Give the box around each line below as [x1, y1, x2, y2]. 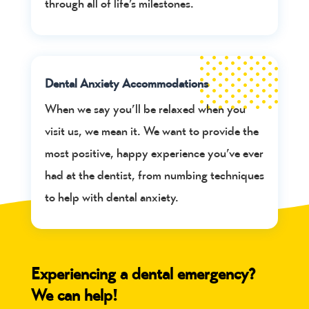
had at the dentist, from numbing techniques [44, 168, 264, 183]
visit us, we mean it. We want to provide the [44, 123, 259, 139]
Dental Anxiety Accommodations [44, 76, 208, 91]
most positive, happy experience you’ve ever [44, 146, 263, 161]
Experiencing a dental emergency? [30, 263, 255, 283]
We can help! [30, 285, 117, 305]
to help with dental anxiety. [44, 190, 179, 205]
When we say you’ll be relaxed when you [44, 101, 246, 117]
